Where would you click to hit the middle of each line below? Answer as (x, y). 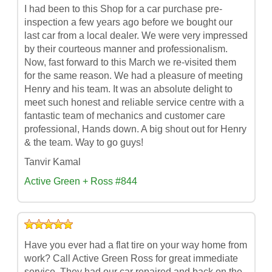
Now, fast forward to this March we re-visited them (130, 62)
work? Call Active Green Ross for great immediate (131, 258)
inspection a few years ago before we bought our (128, 22)
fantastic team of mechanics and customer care (124, 115)
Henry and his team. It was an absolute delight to (128, 89)
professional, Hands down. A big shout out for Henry (135, 129)
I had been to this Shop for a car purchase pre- (123, 8)
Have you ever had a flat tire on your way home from (135, 245)
